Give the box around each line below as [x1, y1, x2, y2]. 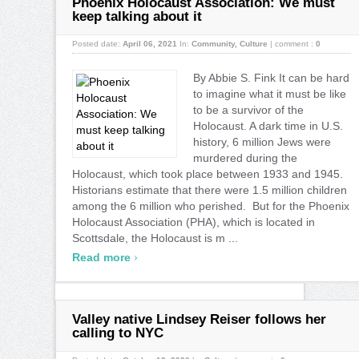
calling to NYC [72, 325, 163, 341]
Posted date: [72, 38, 123, 48]
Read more [72, 250, 134, 264]
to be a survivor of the [193, 103, 304, 116]
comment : [275, 38, 316, 48]
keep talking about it [72, 8, 202, 24]
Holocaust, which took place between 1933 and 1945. [72, 167, 343, 180]
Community [192, 38, 235, 48]
